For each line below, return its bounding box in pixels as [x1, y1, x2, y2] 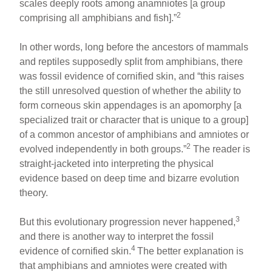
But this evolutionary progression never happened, [19, 216, 236, 227]
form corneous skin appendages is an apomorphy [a [19, 100, 242, 110]
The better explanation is [137, 245, 244, 256]
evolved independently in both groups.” [19, 143, 187, 154]
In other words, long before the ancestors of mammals [19, 41, 249, 52]
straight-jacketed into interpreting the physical [19, 158, 214, 169]
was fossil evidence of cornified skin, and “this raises [19, 70, 245, 81]
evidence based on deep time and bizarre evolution [19, 172, 240, 183]
